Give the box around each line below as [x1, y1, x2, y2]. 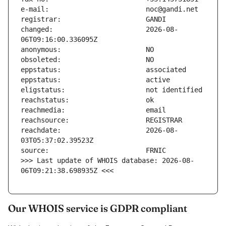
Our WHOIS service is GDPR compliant [8, 202, 187, 215]
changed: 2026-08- [21, 25, 178, 34]
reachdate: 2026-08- [21, 126, 178, 135]
